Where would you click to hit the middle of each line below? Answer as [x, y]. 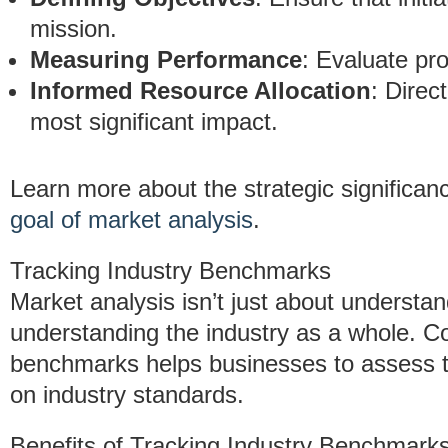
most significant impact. [154, 121]
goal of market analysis [131, 219]
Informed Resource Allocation [200, 90]
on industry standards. [127, 394]
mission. [73, 28]
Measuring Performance [166, 59]
